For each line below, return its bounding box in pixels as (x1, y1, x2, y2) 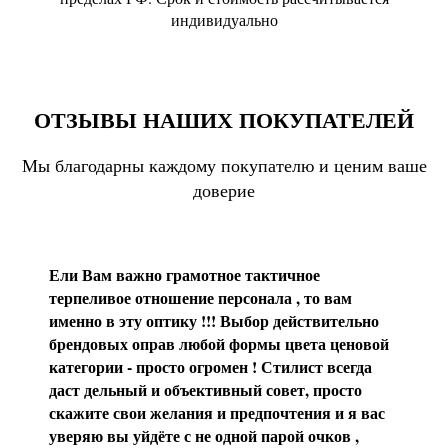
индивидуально (170, 9, 278, 31)
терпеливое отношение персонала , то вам (49, 286, 352, 310)
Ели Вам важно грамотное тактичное (49, 263, 320, 287)
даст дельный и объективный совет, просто (49, 378, 362, 402)
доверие (193, 178, 255, 203)
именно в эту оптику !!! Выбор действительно (49, 309, 379, 333)
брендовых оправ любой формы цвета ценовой (49, 332, 389, 356)
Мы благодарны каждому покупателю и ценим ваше (21, 153, 427, 178)
